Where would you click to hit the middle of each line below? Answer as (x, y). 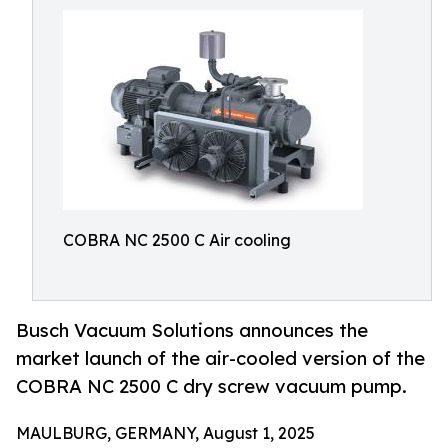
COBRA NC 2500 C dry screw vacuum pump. (211, 386)
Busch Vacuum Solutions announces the (192, 330)
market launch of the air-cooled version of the (220, 358)
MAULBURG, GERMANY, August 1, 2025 (165, 433)
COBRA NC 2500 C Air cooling (177, 240)
